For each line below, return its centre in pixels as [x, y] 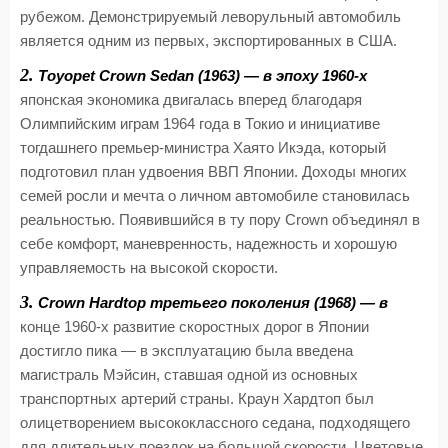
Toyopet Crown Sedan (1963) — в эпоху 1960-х [200, 76]
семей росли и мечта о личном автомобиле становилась [215, 196]
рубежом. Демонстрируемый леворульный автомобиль [210, 17]
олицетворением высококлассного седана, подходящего [215, 423]
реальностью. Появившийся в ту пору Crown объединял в [220, 220]
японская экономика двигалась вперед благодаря [191, 100]
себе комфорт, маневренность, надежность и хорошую [208, 244]
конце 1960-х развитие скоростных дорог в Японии [194, 327]
